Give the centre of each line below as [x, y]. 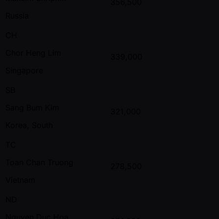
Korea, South [29, 125]
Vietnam [20, 180]
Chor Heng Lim [33, 53]
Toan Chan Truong [39, 162]
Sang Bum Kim [32, 107]
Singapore [24, 70]
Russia [17, 15]
